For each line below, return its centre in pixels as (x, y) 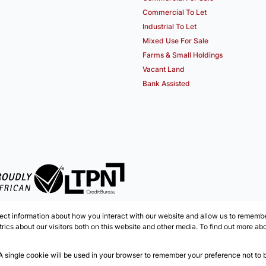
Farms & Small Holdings (183, 55)
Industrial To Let (170, 27)
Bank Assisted (166, 84)
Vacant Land (164, 69)
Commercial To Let (175, 12)
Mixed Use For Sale (175, 41)
